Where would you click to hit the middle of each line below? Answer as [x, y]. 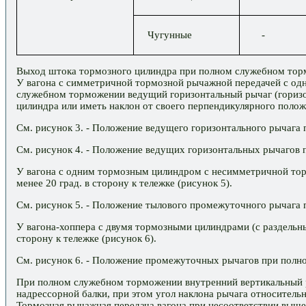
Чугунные [178, 35]
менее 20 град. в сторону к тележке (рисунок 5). [124, 183]
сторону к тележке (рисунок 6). [86, 239]
